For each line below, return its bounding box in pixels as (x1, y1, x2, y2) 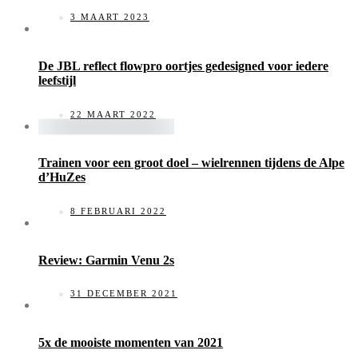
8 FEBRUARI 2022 (70, 205, 166, 216)
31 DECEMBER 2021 (70, 288, 177, 299)
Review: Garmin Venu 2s (38, 253, 174, 267)
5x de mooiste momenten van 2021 (38, 336, 223, 350)
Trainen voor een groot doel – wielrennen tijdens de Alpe (38, 156, 344, 170)
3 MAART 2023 (70, 12, 149, 22)
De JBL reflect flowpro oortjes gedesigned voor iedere (38, 58, 328, 73)
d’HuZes (38, 170, 86, 185)
